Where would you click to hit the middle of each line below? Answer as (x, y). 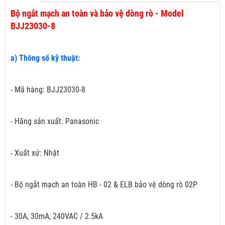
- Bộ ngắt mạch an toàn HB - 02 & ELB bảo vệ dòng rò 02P (104, 185)
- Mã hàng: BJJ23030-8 (48, 90)
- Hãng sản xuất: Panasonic (55, 122)
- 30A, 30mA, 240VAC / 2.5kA (57, 216)
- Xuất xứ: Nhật (35, 153)
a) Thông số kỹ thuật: (46, 58)
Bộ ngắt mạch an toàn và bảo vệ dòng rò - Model (97, 14)
